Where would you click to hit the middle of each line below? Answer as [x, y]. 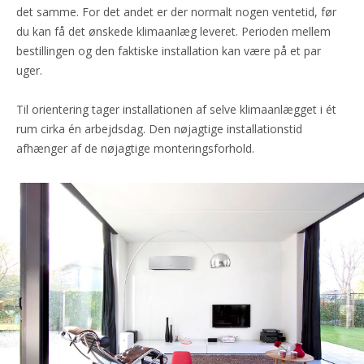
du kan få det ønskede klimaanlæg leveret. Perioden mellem [173, 31]
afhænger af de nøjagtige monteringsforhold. [135, 148]
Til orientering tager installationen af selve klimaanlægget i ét [176, 109]
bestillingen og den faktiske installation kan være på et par [169, 50]
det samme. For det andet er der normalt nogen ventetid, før [176, 11]
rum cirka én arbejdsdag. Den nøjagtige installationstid [159, 128]
